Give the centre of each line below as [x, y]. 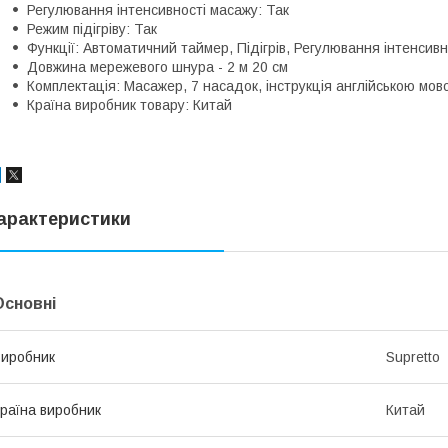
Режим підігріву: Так [92, 28]
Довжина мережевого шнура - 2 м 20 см [157, 66]
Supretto [413, 356]
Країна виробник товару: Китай [129, 104]
